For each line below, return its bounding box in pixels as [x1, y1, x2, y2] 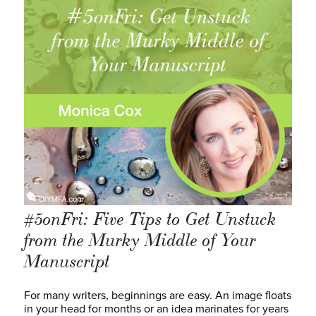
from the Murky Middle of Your [24, 229, 256, 252]
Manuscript [24, 250, 110, 273]
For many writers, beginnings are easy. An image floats [24, 288, 291, 303]
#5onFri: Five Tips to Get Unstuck [24, 207, 276, 231]
